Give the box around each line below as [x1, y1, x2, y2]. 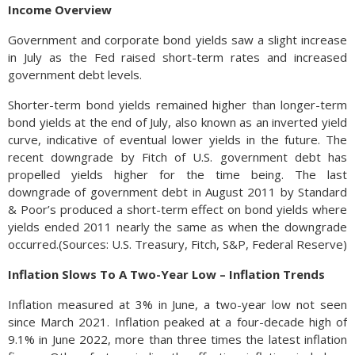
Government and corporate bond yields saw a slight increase [8, 31, 347, 48]
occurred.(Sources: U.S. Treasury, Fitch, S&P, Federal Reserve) [8, 235, 347, 252]
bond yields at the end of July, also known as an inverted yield [8, 113, 347, 130]
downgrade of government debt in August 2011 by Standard [8, 183, 347, 200]
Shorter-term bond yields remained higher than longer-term [8, 96, 347, 113]
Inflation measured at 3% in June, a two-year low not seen [8, 296, 347, 312]
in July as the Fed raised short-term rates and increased [8, 48, 347, 65]
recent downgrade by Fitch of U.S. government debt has [8, 148, 347, 165]
